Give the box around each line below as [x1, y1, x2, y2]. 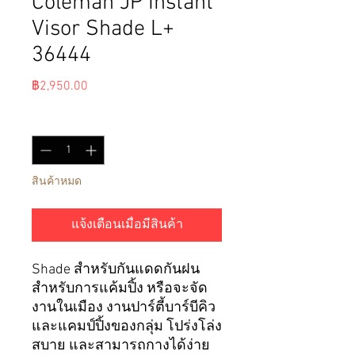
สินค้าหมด [32, 175, 82, 189]
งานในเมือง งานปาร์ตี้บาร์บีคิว [32, 300, 216, 317]
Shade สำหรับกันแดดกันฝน [32, 261, 200, 279]
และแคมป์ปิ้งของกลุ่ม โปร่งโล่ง [32, 319, 222, 336]
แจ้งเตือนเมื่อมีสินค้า [71, 217, 183, 234]
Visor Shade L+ [32, 16, 174, 44]
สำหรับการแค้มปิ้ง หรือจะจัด [32, 281, 208, 298]
